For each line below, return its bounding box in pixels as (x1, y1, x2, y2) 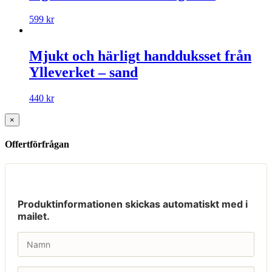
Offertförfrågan (5, 139, 69, 150)
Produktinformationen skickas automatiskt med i (18, 197, 248, 210)
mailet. (18, 209, 50, 222)
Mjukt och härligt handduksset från (29, 48, 251, 64)
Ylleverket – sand (29, 64, 138, 81)
